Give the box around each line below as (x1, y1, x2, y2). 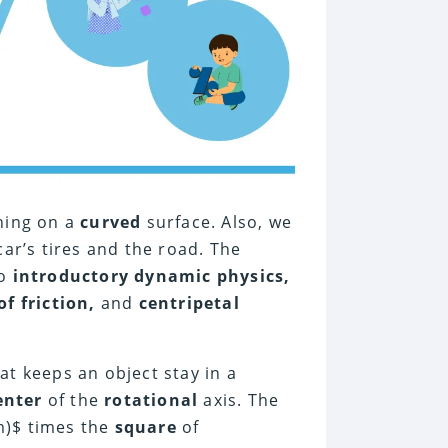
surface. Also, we (141, 211, 293, 234)
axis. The (198, 389, 280, 412)
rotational (104, 389, 199, 412)
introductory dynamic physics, (12, 265, 291, 288)
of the (42, 389, 105, 412)
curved (80, 211, 142, 234)
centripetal (138, 292, 240, 315)
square (114, 416, 177, 439)
